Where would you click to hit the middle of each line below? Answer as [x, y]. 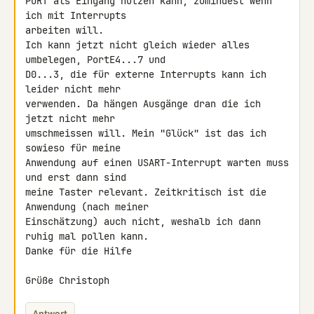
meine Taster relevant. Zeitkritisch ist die [146, 192]
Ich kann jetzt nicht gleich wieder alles [137, 45]
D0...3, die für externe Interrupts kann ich [146, 74]
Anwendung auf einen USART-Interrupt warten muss [157, 163]
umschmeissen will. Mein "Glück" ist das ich [146, 133]
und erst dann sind [76, 177]
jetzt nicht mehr [70, 118]
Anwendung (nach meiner [87, 207]
